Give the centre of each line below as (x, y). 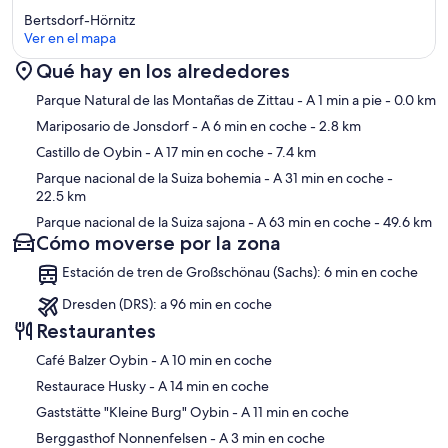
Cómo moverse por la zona (158, 243)
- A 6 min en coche (248, 126)
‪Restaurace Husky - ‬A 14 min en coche (213, 386)
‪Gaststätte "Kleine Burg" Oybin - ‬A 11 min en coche (295, 412)
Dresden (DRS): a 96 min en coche (167, 304)
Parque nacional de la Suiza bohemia (148, 178)
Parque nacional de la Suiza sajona (140, 222)
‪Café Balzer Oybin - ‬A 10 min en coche (216, 360)
